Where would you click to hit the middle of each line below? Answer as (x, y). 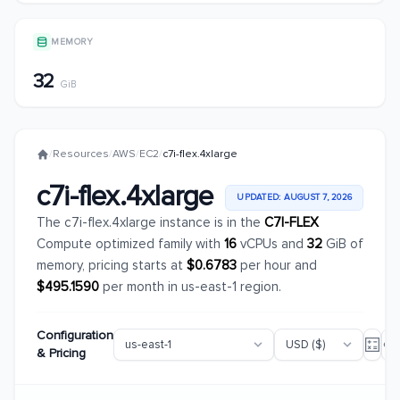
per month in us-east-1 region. (190, 287)
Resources (81, 154)
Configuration (75, 335)
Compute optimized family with (130, 244)
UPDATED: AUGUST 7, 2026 (294, 197)
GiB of (343, 244)
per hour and (277, 265)
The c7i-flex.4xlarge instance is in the (150, 222)
